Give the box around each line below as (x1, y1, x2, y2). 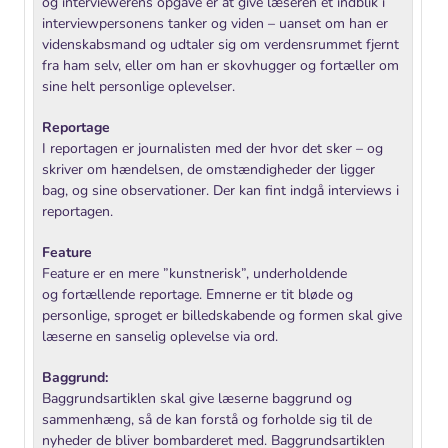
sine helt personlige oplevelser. (42, 77, 235, 97)
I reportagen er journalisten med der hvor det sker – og (42, 139, 383, 159)
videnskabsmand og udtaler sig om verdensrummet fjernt (42, 35, 399, 55)
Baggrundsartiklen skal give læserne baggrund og (42, 389, 352, 409)
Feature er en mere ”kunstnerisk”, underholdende (42, 264, 347, 284)
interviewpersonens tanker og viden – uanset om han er (42, 14, 388, 34)
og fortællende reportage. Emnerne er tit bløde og (42, 285, 353, 305)
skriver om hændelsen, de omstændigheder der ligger (42, 160, 375, 180)
